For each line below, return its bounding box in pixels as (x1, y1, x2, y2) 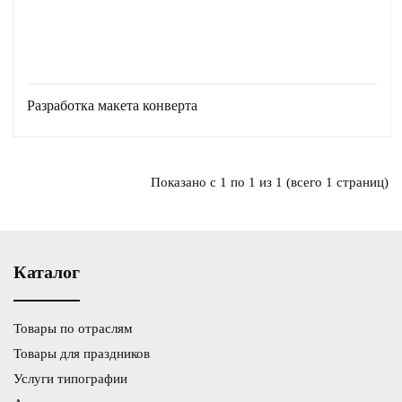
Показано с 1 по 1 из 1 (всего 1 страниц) (151, 174, 389, 189)
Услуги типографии (13, 371, 127, 387)
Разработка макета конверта (27, 98, 197, 113)
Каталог (13, 262, 80, 283)
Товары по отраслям (13, 321, 133, 336)
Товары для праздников (13, 346, 150, 362)
